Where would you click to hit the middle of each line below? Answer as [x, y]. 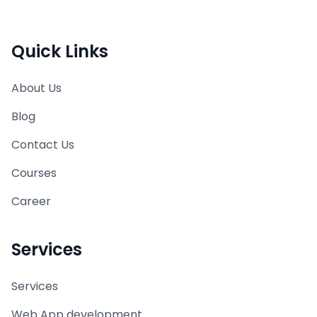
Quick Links [60, 52]
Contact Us [43, 145]
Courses [34, 173]
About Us [36, 88]
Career [31, 202]
